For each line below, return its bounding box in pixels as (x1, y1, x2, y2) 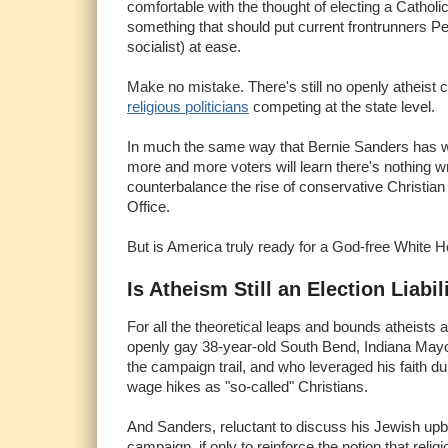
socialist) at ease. (127, 37, 241, 55)
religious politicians (127, 97, 249, 115)
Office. (127, 197, 170, 215)
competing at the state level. (249, 97, 435, 115)
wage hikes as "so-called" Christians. (127, 377, 368, 395)
